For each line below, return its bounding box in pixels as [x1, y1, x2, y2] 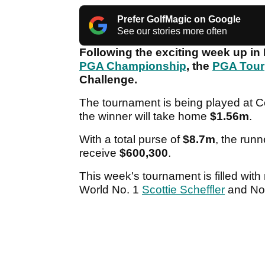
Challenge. [79, 73, 140, 86]
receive [79, 147, 119, 160]
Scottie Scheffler [142, 183, 225, 196]
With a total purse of [79, 133, 183, 146]
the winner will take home [79, 110, 210, 123]
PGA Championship [79, 60, 186, 73]
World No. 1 [79, 183, 142, 196]
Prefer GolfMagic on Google [117, 14, 241, 25]
